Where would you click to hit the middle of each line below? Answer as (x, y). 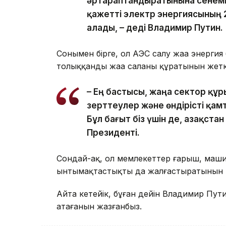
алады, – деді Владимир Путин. (155, 28)
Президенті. (113, 133)
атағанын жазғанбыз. (99, 207)
